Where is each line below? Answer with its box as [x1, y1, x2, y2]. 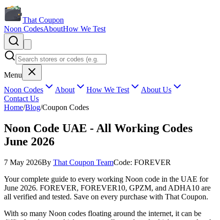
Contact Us [4, 94, 39, 103]
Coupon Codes [42, 103, 89, 111]
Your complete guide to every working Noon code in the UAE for [4, 174, 208, 183]
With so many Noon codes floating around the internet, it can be [4, 209, 201, 218]
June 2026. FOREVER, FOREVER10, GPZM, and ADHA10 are [4, 183, 211, 192]
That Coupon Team [53, 158, 113, 166]
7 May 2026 [4, 158, 42, 166]
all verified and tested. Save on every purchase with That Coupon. [4, 192, 208, 201]
